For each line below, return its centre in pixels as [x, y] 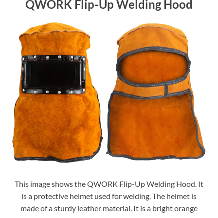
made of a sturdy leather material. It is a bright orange [109, 208]
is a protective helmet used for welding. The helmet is [109, 196]
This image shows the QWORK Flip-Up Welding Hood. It [109, 183]
